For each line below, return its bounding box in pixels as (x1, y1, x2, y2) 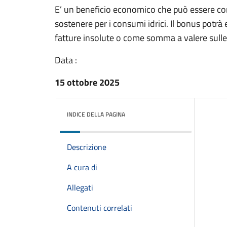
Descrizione (67, 141, 106, 153)
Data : (55, 53, 77, 67)
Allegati (67, 181, 93, 194)
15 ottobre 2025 (55, 75, 120, 89)
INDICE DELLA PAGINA (67, 109, 125, 119)
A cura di (67, 161, 97, 173)
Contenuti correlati (67, 202, 132, 214)
